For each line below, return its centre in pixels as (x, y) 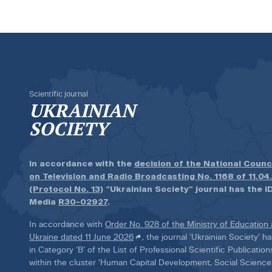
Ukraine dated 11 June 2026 (81, 237)
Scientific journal (59, 94)
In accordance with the (82, 164)
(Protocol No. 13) (66, 189)
